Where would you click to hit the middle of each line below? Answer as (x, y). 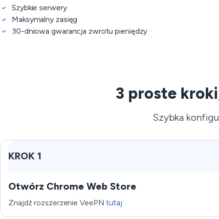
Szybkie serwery (39, 8)
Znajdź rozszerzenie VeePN (57, 203)
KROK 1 (25, 156)
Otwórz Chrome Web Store (72, 186)
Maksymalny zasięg (45, 19)
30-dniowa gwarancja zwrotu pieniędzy (80, 31)
